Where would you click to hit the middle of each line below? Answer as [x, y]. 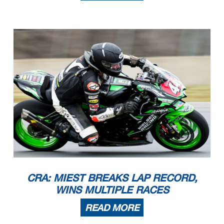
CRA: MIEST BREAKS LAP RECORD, [112, 177]
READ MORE [112, 207]
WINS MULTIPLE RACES [112, 189]
